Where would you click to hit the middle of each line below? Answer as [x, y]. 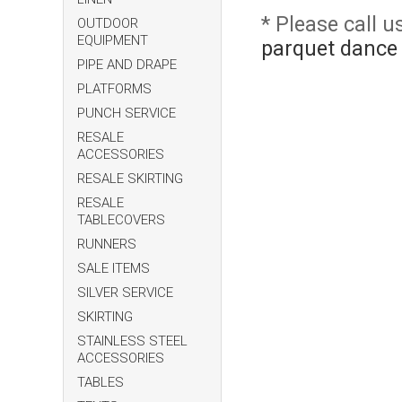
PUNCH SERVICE [127, 114]
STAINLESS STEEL [133, 341]
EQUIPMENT [113, 41]
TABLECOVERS [122, 220]
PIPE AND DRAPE [127, 65]
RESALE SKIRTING [131, 179]
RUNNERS [107, 245]
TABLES [101, 383]
